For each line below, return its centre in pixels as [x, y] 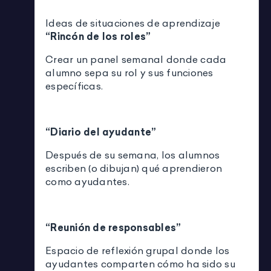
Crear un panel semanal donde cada [136, 60]
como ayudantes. [87, 182]
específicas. [74, 86]
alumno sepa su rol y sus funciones [129, 73]
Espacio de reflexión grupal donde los [138, 251]
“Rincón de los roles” [98, 37]
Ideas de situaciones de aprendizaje [133, 23]
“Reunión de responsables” [113, 228]
